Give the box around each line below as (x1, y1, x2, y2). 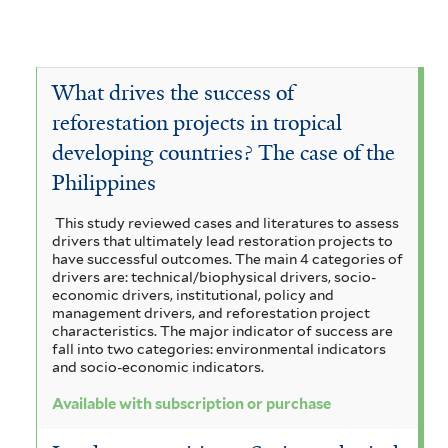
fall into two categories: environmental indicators (52, 340, 386, 357)
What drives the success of (52, 79, 294, 108)
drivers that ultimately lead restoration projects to (52, 232, 393, 249)
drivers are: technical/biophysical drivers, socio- (52, 268, 376, 285)
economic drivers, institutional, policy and (52, 286, 334, 303)
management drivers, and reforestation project (52, 304, 370, 321)
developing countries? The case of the (52, 139, 395, 168)
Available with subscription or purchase (52, 395, 331, 414)
